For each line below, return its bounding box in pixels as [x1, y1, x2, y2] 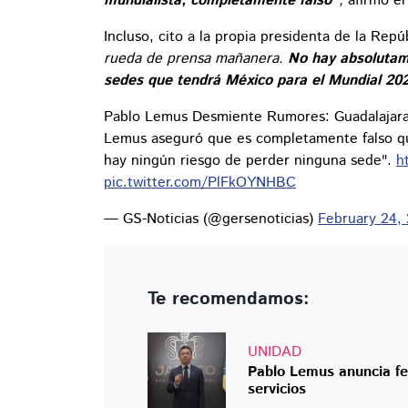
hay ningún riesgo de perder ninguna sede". [104, 150, 396, 172]
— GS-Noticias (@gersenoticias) [104, 209, 318, 230]
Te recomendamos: [148, 286, 310, 313]
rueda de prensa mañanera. [104, 48, 288, 70]
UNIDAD [248, 342, 301, 363]
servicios [248, 379, 306, 401]
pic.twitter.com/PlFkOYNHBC [104, 172, 296, 194]
